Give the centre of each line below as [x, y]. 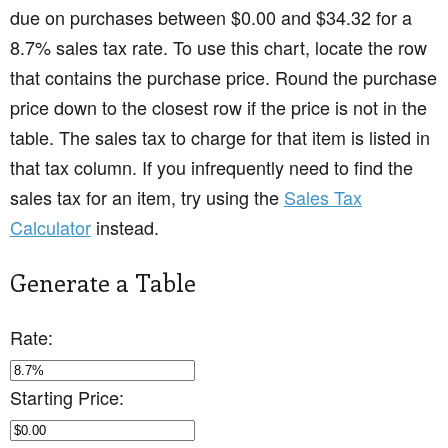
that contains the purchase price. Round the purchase [223, 77]
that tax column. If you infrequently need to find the [211, 167]
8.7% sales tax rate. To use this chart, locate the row [218, 47]
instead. [125, 227]
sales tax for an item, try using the [147, 197]
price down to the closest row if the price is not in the [218, 107]
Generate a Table [103, 282]
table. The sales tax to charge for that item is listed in [220, 137]
